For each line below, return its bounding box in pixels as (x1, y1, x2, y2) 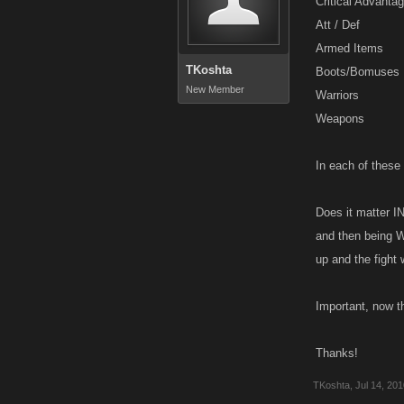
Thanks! (316, 346, 358, 360)
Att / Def (316, 18, 360, 32)
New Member (186, 84, 244, 95)
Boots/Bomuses (316, 65, 399, 78)
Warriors (316, 88, 359, 102)
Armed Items (316, 41, 383, 55)
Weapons (316, 112, 364, 125)
